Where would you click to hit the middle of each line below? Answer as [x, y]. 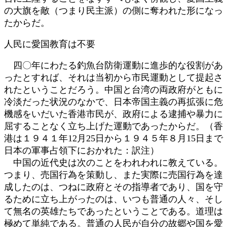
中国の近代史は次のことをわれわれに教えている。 [113, 162]
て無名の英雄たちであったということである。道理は [113, 211]
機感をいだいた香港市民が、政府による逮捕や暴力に [113, 114]
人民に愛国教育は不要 [50, 44]
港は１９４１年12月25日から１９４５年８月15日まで [113, 138]
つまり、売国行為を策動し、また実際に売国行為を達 [113, 175]
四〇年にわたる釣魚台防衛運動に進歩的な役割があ [113, 65]
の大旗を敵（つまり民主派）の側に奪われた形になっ [113, 10]
